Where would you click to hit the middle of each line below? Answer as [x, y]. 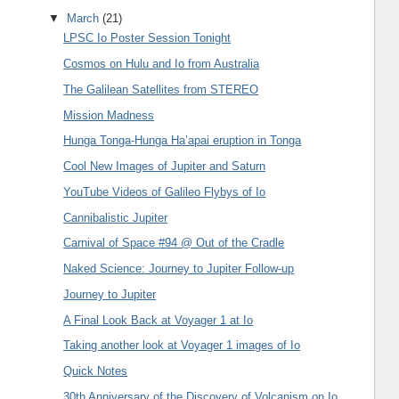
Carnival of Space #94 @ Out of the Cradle [174, 243]
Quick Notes [96, 371]
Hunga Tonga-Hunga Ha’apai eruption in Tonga [183, 141]
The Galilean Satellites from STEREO [161, 89]
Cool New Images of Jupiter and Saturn [165, 167]
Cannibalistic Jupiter [116, 217]
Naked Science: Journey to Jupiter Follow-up [179, 269]
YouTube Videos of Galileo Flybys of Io [165, 191]
